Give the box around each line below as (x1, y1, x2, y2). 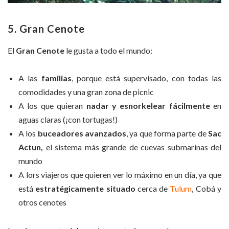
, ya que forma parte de (126, 128, 209, 139)
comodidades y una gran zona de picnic (18, 87, 154, 97)
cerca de (135, 184, 170, 194)
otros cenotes (18, 197, 66, 208)
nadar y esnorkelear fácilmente (86, 101, 210, 111)
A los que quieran (18, 101, 86, 111)
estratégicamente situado (35, 184, 135, 194)
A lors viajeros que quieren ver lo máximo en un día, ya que (18, 170, 221, 180)
